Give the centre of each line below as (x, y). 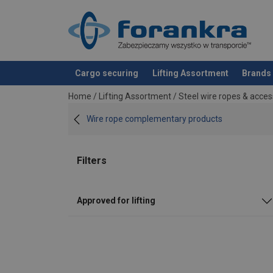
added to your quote (111, 85)
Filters (92, 161)
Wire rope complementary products (154, 119)
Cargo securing (107, 73)
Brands (256, 73)
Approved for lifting (116, 201)
